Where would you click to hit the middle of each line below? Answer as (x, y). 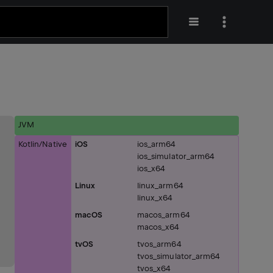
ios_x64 (151, 168)
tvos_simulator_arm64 (179, 256)
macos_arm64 (164, 215)
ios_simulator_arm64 (176, 156)
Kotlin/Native (43, 144)
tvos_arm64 (159, 244)
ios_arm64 (157, 144)
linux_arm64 (160, 186)
